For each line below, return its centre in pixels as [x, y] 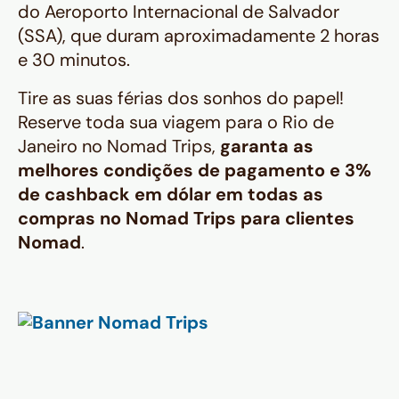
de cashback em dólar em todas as [171, 195]
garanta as [267, 147]
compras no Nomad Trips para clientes [186, 219]
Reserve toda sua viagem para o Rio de [176, 122]
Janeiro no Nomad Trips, [119, 147]
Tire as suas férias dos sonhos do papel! [181, 98]
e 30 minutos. [74, 60]
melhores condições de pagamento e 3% [195, 171]
